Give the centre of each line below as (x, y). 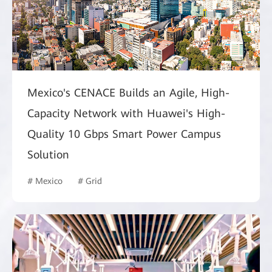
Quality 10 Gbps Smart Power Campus (124, 134)
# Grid (90, 181)
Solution (48, 155)
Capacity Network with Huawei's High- (126, 113)
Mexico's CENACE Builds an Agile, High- (128, 93)
